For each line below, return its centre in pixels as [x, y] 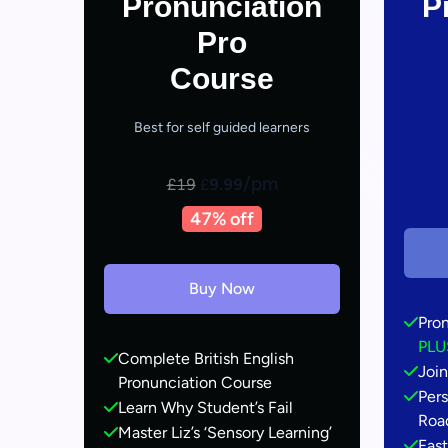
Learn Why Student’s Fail [205, 407]
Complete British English [206, 358]
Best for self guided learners [222, 127]
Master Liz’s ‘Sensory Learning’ [225, 432]
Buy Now [222, 288]
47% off [222, 219]
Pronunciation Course [195, 382]
